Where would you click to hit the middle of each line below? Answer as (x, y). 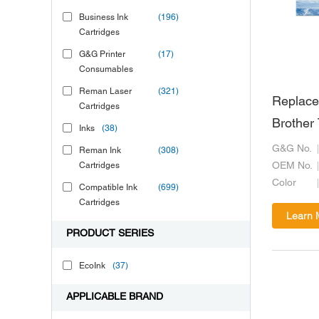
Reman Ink (100, 151)
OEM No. (292, 167)
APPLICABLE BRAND (115, 297)
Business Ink (104, 17)
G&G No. (292, 150)
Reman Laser (105, 91)
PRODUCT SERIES (110, 234)
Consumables (106, 69)
